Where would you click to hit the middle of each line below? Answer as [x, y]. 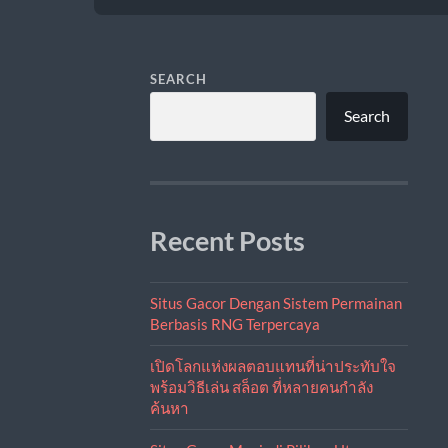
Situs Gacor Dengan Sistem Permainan [275, 302]
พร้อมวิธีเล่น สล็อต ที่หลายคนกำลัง [261, 386]
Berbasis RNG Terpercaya [234, 323]
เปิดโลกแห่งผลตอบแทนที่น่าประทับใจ [272, 365]
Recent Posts [227, 240]
